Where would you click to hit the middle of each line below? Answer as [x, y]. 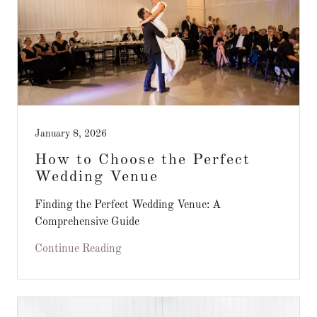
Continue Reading [78, 249]
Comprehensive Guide [87, 222]
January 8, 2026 [71, 134]
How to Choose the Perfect [143, 160]
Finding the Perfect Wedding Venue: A [128, 205]
